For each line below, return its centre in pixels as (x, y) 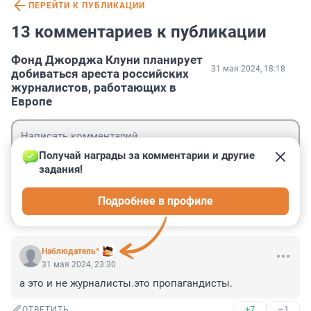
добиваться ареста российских (100, 74)
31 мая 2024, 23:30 (79, 265)
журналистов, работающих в (94, 88)
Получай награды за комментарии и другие (148, 156)
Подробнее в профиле (155, 201)
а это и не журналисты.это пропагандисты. (126, 284)
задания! (61, 170)
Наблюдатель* (70, 252)
